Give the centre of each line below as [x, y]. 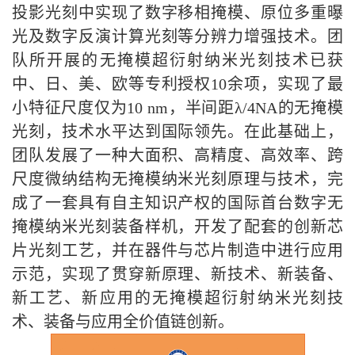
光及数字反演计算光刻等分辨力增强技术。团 [177, 36]
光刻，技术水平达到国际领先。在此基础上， [177, 132]
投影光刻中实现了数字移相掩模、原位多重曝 [177, 13]
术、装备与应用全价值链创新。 [123, 322]
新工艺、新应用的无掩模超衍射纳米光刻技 [177, 298]
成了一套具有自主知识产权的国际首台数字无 [177, 203]
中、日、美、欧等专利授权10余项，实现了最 [177, 84]
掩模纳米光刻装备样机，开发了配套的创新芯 [177, 227]
